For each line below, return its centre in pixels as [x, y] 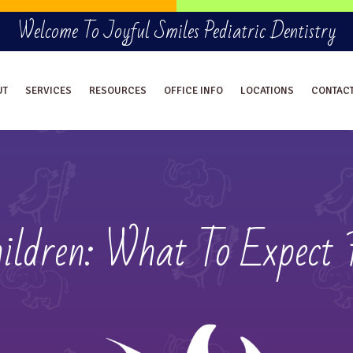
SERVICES [49, 90]
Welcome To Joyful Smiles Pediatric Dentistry [176, 32]
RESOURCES [118, 90]
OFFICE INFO [194, 90]
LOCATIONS [268, 90]
